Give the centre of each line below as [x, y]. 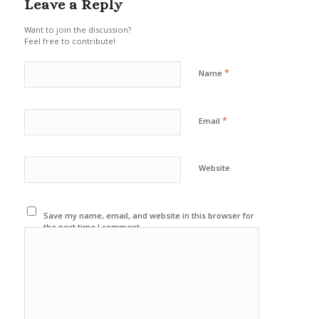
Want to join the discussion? [77, 29]
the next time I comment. [93, 226]
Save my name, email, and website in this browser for [149, 215]
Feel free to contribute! [69, 41]
